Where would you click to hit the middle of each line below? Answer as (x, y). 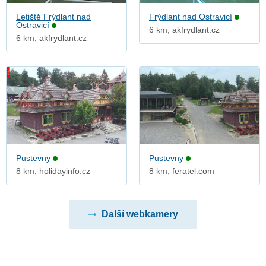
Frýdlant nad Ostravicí (191, 17)
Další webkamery (140, 214)
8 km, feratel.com (182, 171)
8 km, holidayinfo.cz (53, 171)
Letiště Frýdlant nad (53, 17)
